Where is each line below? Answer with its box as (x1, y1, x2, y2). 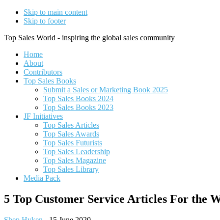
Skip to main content (24, 8, 87, 16)
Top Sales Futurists (43, 138, 102, 147)
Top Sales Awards (43, 130, 99, 138)
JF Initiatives (24, 112, 63, 120)
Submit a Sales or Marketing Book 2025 (43, 85, 168, 94)
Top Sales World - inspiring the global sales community (4, 33, 175, 42)
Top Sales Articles (43, 121, 99, 129)
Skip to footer (24, 17, 66, 25)
